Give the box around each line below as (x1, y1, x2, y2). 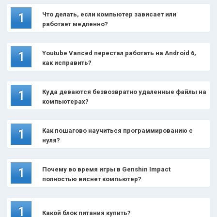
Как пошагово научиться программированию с (42, 127, 193, 134)
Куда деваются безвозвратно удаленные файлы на (42, 88, 206, 95)
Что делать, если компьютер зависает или (42, 11, 176, 18)
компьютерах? (42, 98, 89, 105)
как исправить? (42, 59, 92, 66)
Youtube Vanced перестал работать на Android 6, (42, 49, 196, 57)
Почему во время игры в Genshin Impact (42, 166, 170, 173)
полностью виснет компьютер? (42, 175, 141, 183)
